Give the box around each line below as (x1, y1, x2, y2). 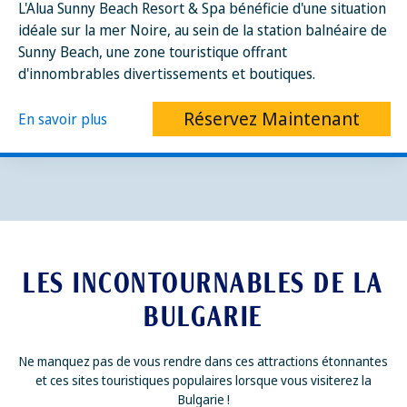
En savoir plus (18, 109, 107, 129)
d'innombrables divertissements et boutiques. (18, 64, 315, 84)
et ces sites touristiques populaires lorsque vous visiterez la (35, 372, 372, 389)
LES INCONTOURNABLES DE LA (23, 267, 384, 299)
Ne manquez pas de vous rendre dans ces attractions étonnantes (19, 352, 388, 370)
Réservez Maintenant (184, 106, 360, 131)
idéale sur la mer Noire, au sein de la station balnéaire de (18, 20, 387, 40)
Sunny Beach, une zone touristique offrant (18, 42, 287, 62)
